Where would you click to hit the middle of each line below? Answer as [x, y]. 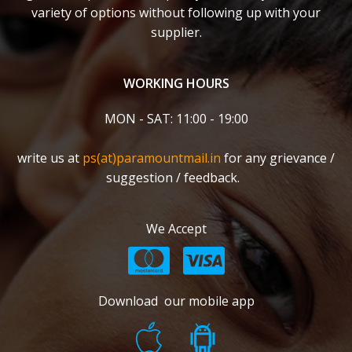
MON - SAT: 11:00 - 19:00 [176, 119]
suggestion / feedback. [176, 178]
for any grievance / [278, 158]
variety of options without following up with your [176, 13]
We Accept [176, 229]
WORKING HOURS [176, 83]
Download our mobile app [176, 301]
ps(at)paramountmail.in [152, 158]
